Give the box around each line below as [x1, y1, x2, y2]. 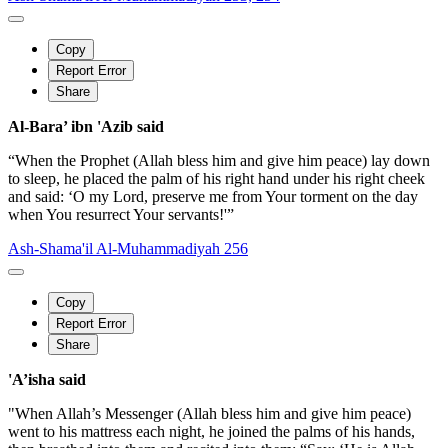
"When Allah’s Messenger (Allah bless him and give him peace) [8, 404, 411, 422]
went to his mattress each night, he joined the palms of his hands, [8, 422, 415, 440]
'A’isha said [8, 370, 86, 388]
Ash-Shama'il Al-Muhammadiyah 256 [8, 239, 248, 257]
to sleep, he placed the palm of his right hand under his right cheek [8, 169, 425, 187]
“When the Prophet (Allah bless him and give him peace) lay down [8, 151, 430, 169]
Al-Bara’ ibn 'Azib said [8, 117, 164, 135]
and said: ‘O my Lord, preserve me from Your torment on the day [8, 187, 418, 205]
